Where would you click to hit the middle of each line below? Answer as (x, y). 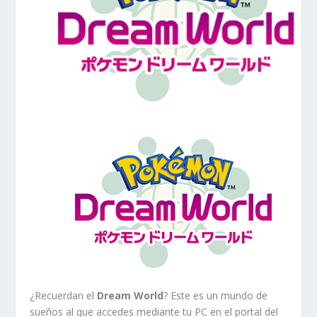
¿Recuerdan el (64, 295)
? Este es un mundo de (216, 295)
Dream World (131, 295)
